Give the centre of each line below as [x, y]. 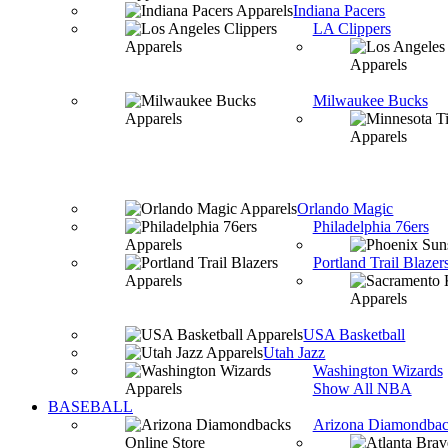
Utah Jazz [294, 352]
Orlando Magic [345, 208]
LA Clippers [351, 28]
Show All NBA [362, 388]
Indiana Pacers [339, 10]
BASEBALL [90, 406]
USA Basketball [354, 334]
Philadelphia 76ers [370, 226]
